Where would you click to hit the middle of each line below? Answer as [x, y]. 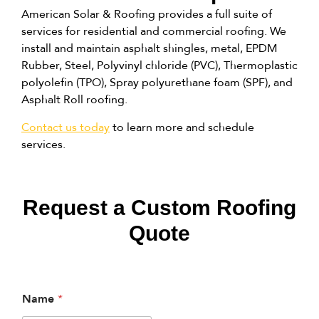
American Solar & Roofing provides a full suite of [147, 14]
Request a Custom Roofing [159, 208]
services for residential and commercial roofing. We [154, 31]
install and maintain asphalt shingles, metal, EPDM [150, 48]
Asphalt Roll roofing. [74, 100]
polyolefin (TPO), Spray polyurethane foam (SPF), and [157, 83]
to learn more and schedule [182, 127]
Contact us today [66, 127]
